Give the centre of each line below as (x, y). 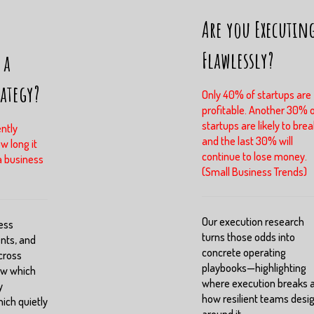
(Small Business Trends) (254, 171)
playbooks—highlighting (254, 267)
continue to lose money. (254, 156)
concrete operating (244, 252)
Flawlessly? (238, 60)
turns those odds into (248, 237)
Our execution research (253, 221)
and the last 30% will (247, 141)
